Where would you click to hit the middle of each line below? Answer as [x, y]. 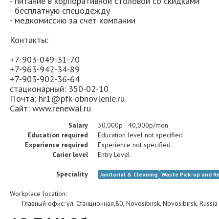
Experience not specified [134, 145]
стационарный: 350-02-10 [59, 89]
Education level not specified [140, 135]
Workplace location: [38, 194]
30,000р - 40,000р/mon [133, 125]
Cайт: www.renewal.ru [50, 108]
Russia [208, 203]
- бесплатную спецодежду [60, 11]
